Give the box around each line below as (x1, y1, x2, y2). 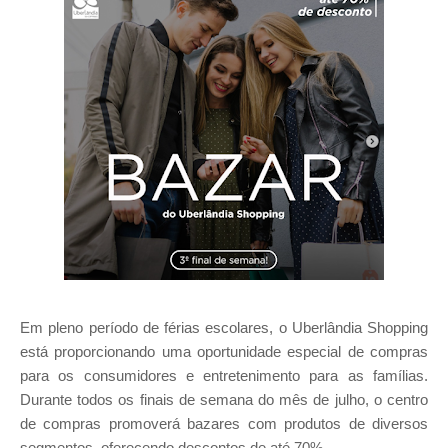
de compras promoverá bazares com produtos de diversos (20, 415, 428, 433)
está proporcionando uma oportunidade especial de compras (20, 343, 428, 361)
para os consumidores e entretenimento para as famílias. (20, 367, 428, 385)
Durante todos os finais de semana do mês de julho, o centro (20, 391, 428, 409)
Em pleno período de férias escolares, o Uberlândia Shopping (20, 319, 428, 337)
